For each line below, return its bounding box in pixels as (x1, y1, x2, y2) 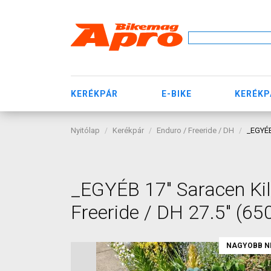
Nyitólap (71, 126, 100, 135)
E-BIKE (161, 88, 192, 99)
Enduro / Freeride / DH (157, 126, 234, 135)
